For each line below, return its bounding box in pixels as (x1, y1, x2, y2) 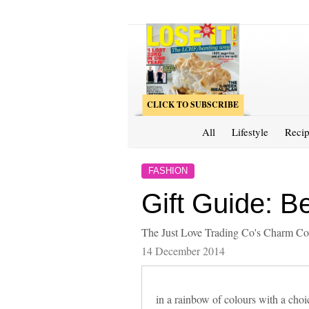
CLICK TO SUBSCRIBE (146, 98, 239, 110)
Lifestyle (232, 124, 268, 139)
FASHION (148, 165, 188, 176)
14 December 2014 (141, 243, 225, 258)
